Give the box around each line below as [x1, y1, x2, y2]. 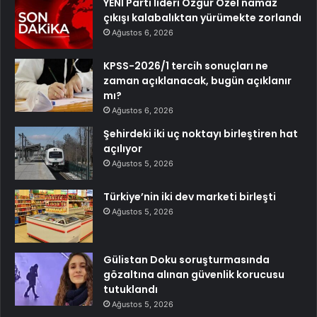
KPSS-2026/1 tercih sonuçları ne [103, 59, 268, 73]
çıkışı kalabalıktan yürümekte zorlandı [103, 11, 301, 25]
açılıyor [103, 142, 142, 156]
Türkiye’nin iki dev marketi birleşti [103, 190, 276, 204]
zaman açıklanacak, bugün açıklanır [103, 74, 292, 88]
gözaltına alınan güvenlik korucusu [103, 267, 284, 282]
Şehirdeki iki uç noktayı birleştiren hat [103, 127, 298, 141]
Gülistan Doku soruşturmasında [103, 253, 270, 267]
